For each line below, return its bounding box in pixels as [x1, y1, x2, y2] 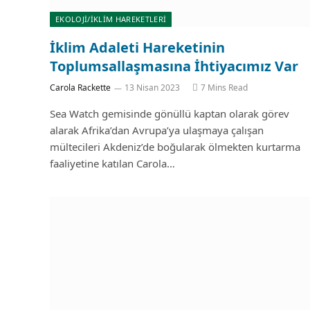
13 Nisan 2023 [125, 82, 180, 93]
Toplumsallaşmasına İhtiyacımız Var [50, 57, 298, 75]
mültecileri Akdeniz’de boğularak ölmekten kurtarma [50, 140, 300, 154]
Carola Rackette [50, 82, 111, 93]
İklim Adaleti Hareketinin [50, 38, 225, 57]
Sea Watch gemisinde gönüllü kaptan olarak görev [50, 107, 289, 120]
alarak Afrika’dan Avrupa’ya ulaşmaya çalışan [50, 123, 264, 137]
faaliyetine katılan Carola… [50, 156, 175, 170]
